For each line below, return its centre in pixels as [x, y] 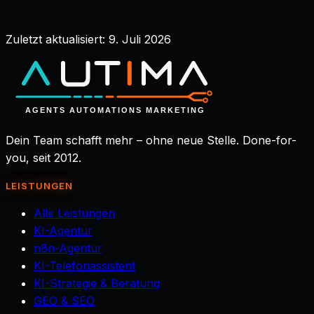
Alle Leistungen [74, 213]
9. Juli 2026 [140, 39]
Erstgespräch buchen [63, 27]
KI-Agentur [63, 231]
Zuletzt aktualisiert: [55, 39]
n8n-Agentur [68, 248]
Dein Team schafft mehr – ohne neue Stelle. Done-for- [151, 140]
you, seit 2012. [43, 157]
